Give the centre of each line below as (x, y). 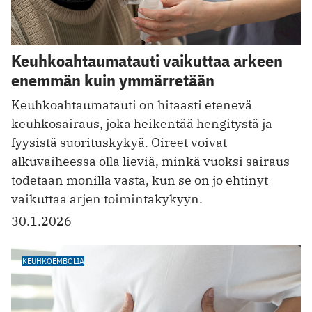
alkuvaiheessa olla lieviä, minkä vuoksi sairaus (150, 161)
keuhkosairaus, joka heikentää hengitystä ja (142, 124)
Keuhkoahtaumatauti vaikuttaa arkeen (147, 61)
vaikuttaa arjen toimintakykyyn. (107, 199)
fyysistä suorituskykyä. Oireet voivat (119, 142)
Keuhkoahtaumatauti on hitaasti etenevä (132, 105)
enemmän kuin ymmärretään (113, 80)
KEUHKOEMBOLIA (53, 260)
